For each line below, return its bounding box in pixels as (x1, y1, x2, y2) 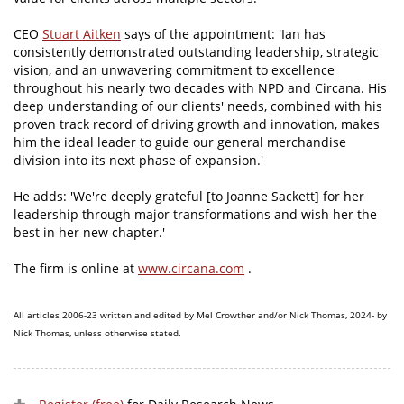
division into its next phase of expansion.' (14, 151, 263, 170)
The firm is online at (14, 260, 138, 278)
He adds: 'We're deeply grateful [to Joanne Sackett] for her (14, 188, 364, 206)
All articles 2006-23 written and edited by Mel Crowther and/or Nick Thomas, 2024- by (14, 308, 387, 322)
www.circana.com (138, 260, 244, 278)
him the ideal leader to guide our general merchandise (14, 133, 346, 151)
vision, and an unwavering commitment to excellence (14, 61, 335, 79)
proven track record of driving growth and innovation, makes (14, 115, 380, 133)
